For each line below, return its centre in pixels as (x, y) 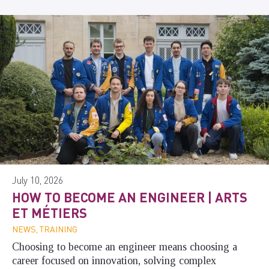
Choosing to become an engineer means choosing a (125, 247)
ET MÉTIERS (50, 213)
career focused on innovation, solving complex (114, 261)
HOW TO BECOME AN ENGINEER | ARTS (130, 197)
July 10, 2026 (38, 180)
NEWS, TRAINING (45, 229)
